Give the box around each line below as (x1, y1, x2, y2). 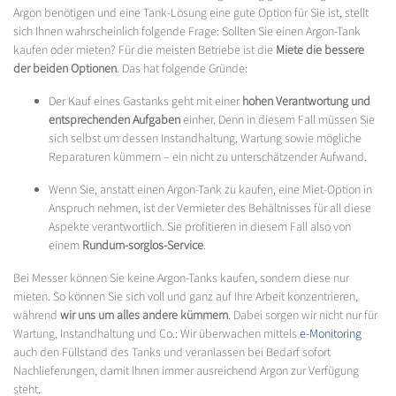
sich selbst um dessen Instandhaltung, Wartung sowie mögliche (49, 129, 362, 148)
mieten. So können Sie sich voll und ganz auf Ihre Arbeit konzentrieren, (13, 287, 358, 306)
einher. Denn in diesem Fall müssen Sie (180, 110, 375, 129)
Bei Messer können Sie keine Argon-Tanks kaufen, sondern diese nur (13, 269, 349, 287)
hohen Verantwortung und (242, 92, 370, 110)
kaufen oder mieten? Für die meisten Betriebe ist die (13, 41, 276, 59)
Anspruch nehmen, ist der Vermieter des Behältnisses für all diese (49, 199, 371, 217)
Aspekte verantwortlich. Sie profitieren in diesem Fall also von (49, 217, 351, 236)
